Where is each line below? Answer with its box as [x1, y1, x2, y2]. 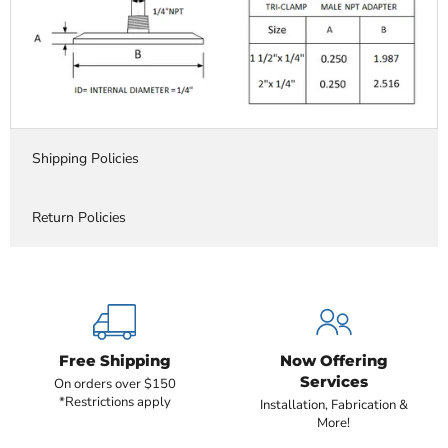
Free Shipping [58, 351, 171, 371]
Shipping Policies [31, 148, 139, 168]
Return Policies [31, 207, 126, 227]
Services [299, 372, 368, 392]
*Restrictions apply [58, 392, 171, 411]
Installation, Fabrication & [259, 395, 408, 414]
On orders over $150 [53, 374, 176, 393]
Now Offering [279, 351, 388, 371]
